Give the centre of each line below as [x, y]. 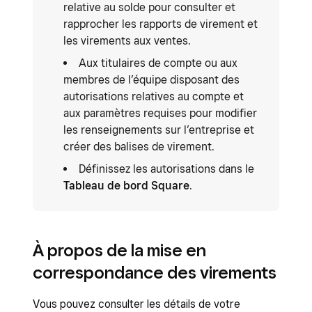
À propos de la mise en [119, 250]
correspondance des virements [155, 272]
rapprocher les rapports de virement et [161, 24]
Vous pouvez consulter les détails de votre [136, 304]
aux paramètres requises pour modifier [160, 113]
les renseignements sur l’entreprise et [159, 130]
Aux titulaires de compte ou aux [158, 63]
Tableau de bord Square [126, 186]
